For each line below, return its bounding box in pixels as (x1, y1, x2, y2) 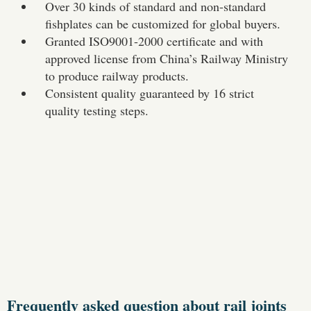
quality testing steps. (45, 102, 149, 119)
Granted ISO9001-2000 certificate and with (45, 33, 263, 50)
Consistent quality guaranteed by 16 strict (45, 85, 254, 102)
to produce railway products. (45, 67, 189, 85)
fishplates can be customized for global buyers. (45, 15, 280, 33)
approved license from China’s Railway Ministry (45, 50, 288, 67)
